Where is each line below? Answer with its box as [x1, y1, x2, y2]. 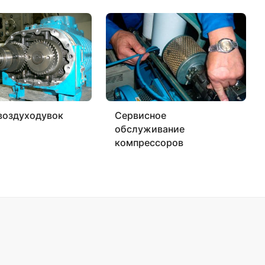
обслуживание [115, 123, 185, 135]
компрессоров [115, 137, 184, 149]
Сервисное [115, 109, 167, 122]
